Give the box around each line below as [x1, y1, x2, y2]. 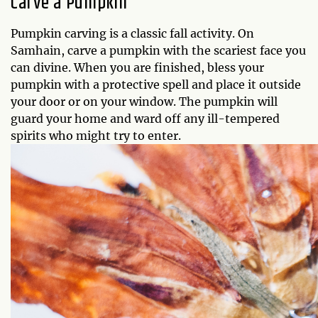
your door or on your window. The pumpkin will [11, 94, 278, 109]
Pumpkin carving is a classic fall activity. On [11, 26, 254, 40]
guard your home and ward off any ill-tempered [11, 111, 280, 126]
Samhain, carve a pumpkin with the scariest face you [11, 43, 306, 57]
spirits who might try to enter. [11, 128, 181, 143]
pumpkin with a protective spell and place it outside [11, 77, 301, 92]
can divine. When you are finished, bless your [11, 60, 264, 75]
